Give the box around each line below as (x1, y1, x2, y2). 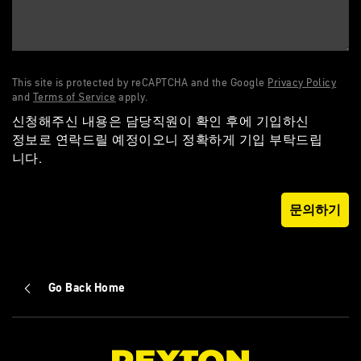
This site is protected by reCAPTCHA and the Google (12, 75, 268, 89)
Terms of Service (32, 89, 116, 104)
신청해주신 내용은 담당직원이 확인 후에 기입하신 (12, 112, 309, 130)
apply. (115, 89, 148, 104)
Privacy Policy (268, 75, 337, 89)
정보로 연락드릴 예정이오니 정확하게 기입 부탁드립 (12, 131, 323, 148)
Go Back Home (48, 279, 126, 296)
